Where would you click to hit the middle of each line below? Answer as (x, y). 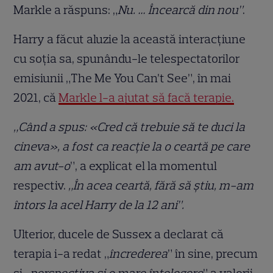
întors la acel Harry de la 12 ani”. (99, 204)
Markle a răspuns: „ (66, 9)
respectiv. (41, 185)
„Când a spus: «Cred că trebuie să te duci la (129, 126)
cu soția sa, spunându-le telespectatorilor (127, 58)
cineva (32, 146)
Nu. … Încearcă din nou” (180, 9)
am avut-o (42, 165)
